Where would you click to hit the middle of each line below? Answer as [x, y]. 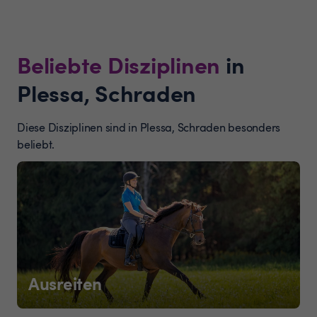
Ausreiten [65, 283]
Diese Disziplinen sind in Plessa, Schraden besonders [149, 127]
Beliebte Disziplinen [119, 64]
